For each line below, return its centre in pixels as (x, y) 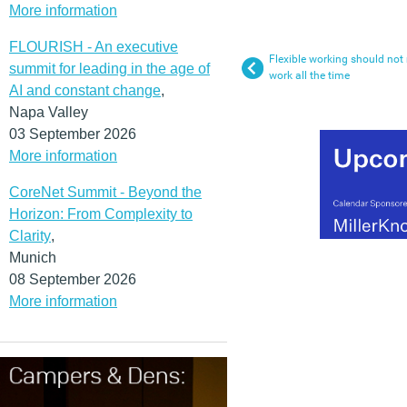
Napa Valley (49, 112)
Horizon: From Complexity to (101, 213)
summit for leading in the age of (109, 68)
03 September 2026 (73, 134)
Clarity (30, 235)
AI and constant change (85, 90)
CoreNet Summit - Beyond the (105, 192)
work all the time (309, 75)
